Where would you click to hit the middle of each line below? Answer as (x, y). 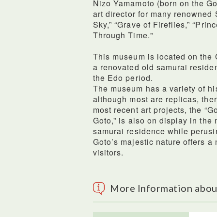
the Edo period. (123, 78)
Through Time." (123, 35)
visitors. (108, 152)
